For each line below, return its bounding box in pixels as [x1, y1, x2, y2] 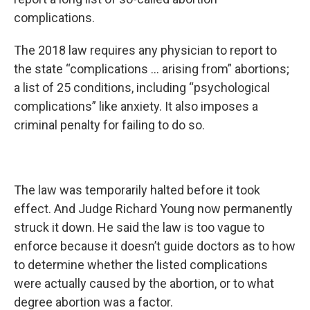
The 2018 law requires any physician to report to [14, 43, 277, 57]
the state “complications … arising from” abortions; [14, 62, 289, 76]
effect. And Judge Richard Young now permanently [14, 201, 293, 216]
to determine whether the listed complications [14, 257, 268, 272]
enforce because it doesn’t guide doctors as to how [14, 239, 295, 253]
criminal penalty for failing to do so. [14, 118, 205, 132]
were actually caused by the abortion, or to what [14, 276, 274, 291]
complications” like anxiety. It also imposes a [14, 99, 258, 113]
